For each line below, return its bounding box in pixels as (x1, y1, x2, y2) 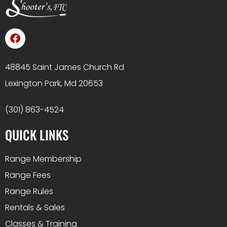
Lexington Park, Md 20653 (5, 77, 103, 89)
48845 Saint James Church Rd (5, 61, 124, 73)
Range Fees (5, 169, 51, 181)
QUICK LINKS (5, 125, 68, 144)
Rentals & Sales (5, 201, 65, 213)
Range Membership (5, 153, 82, 165)
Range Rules (5, 185, 53, 197)
